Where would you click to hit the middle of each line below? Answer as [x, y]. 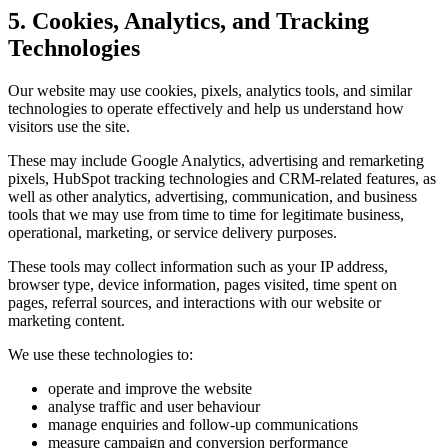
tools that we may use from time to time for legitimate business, [206, 214]
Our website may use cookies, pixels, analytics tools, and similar [210, 90]
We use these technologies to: [100, 354]
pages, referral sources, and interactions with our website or [194, 302]
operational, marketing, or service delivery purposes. [172, 232]
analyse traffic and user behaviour [154, 406]
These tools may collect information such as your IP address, [198, 266]
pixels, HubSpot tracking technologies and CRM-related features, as [222, 178]
